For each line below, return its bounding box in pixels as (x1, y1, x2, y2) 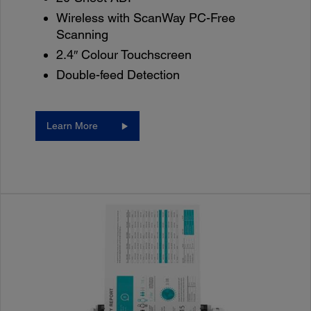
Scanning (56, 27, 109, 42)
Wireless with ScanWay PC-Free (56, 10, 236, 26)
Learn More (47, 120, 99, 132)
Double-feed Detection (56, 67, 180, 83)
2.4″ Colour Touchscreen (56, 47, 192, 62)
